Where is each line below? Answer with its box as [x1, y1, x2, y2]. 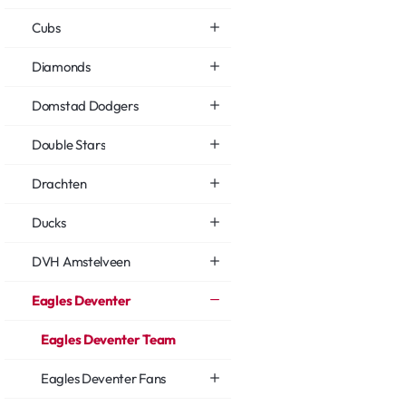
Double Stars [32, 135, 106, 153]
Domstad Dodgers [32, 96, 139, 114]
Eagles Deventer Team [41, 330, 176, 348]
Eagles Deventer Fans [41, 369, 166, 387]
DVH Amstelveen [32, 252, 130, 270]
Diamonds [32, 57, 91, 75]
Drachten [32, 174, 87, 192]
